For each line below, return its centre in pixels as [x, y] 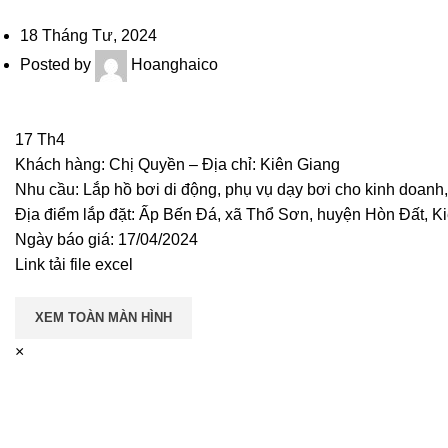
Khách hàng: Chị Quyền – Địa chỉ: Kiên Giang [177, 164]
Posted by [57, 65]
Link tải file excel [74, 264]
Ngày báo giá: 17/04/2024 [106, 239]
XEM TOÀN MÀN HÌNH [103, 317]
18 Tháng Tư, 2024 [88, 35]
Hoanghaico [174, 65]
